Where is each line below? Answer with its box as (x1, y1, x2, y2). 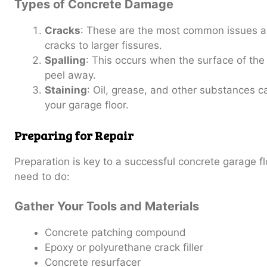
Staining (45, 84, 87, 97)
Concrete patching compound (45, 226, 186, 239)
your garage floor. (45, 99, 129, 111)
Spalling (45, 54, 86, 67)
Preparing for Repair (14, 126, 133, 144)
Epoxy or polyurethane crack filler (45, 241, 203, 254)
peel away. (45, 69, 96, 82)
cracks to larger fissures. (45, 39, 162, 52)
